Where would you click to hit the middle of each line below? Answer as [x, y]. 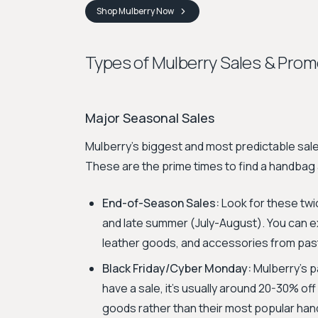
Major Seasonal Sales [150, 118]
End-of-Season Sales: [161, 203]
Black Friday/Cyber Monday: [177, 268]
